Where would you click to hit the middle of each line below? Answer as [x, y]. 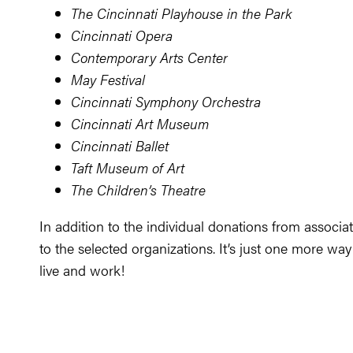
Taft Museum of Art [128, 167]
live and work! [82, 270]
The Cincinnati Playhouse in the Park [181, 13]
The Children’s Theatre [138, 190]
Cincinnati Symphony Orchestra [166, 101]
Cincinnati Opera [122, 35]
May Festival [108, 79]
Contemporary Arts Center [149, 57]
